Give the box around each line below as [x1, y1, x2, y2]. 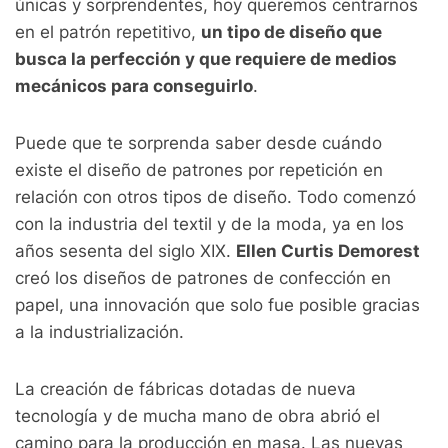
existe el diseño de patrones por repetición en [15, 160, 383, 180]
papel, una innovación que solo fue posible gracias [15, 295, 420, 315]
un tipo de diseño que [201, 22, 382, 42]
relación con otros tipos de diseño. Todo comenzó [15, 187, 416, 207]
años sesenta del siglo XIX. [15, 241, 236, 261]
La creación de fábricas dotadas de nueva [15, 379, 356, 399]
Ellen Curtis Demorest [236, 241, 420, 261]
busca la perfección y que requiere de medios [15, 49, 397, 69]
